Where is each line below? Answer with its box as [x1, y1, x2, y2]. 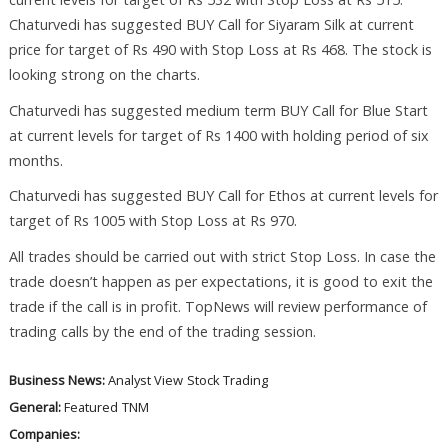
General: [8, 398, 64, 417]
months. [8, 150, 63, 170]
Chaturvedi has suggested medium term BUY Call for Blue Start [8, 100, 428, 120]
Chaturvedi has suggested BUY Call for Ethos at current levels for [8, 186, 438, 206]
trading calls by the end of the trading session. [8, 322, 316, 342]
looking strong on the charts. [8, 64, 200, 84]
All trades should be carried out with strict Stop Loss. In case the [8, 247, 436, 267]
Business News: [8, 371, 108, 390]
